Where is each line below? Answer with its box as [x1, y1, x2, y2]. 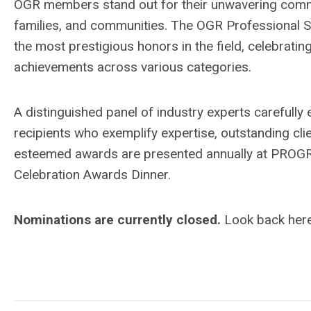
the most [14, 38, 69, 54]
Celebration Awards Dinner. [14, 167, 171, 183]
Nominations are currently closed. [14, 212, 224, 228]
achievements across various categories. [14, 59, 251, 75]
